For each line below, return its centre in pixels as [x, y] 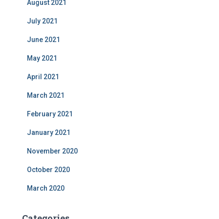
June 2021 [44, 40]
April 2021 [43, 77]
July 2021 [42, 21]
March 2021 [46, 95]
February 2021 [50, 114]
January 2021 [49, 132]
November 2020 [52, 151]
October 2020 [48, 170]
